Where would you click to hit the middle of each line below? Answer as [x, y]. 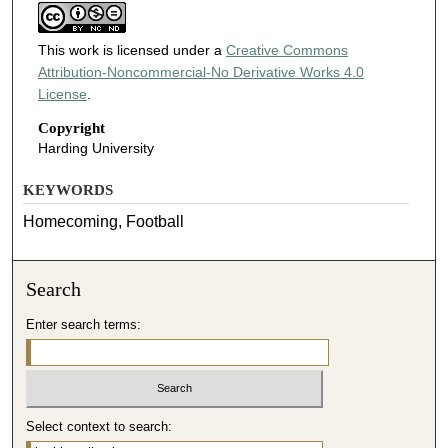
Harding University [95, 148]
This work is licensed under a [131, 50]
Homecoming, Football [104, 221]
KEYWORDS [68, 189]
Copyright [71, 128]
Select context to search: [99, 427]
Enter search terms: [84, 324]
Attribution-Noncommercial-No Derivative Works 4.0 [200, 72]
